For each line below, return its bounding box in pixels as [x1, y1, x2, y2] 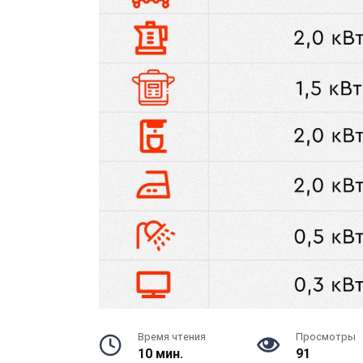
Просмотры [295, 330, 356, 343]
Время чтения [138, 330, 206, 343]
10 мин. [138, 345, 183, 361]
